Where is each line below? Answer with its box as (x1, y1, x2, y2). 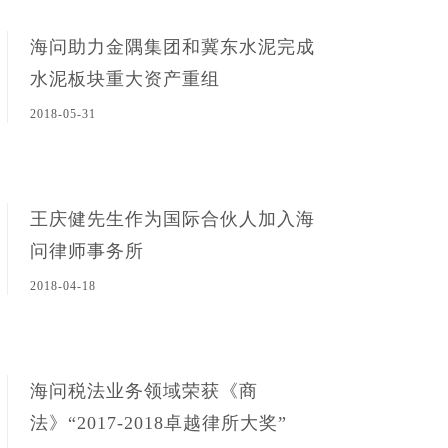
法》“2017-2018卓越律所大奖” (29, 413, 287, 433)
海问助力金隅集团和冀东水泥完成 (29, 37, 315, 57)
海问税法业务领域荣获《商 (29, 381, 258, 401)
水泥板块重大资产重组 (29, 69, 220, 89)
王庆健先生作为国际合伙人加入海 (29, 209, 315, 229)
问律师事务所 (29, 241, 144, 261)
